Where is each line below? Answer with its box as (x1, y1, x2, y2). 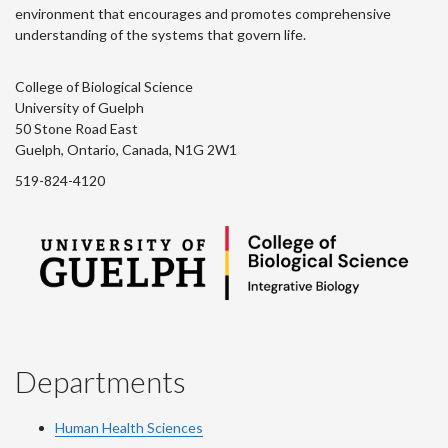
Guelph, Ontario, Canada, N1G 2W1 (15, 141, 237, 158)
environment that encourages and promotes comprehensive (15, 5, 391, 22)
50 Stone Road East (15, 120, 138, 137)
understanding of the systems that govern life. (15, 26, 306, 43)
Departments (15, 363, 186, 399)
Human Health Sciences (55, 419, 203, 436)
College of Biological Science (15, 78, 193, 95)
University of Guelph (15, 99, 144, 116)
